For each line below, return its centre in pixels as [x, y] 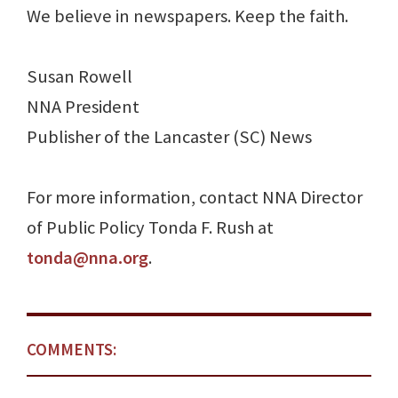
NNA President [83, 107]
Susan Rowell [80, 77]
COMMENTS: [72, 350]
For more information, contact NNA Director [195, 198]
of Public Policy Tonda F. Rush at [150, 228]
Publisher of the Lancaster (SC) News [169, 137]
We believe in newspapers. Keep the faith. [187, 16]
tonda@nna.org [88, 258]
